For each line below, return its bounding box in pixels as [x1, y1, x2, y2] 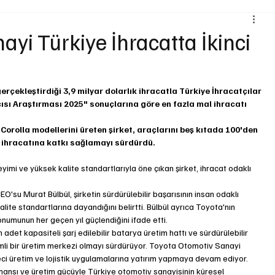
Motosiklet [48, 68, 93, 80]
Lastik [237, 68, 263, 80]
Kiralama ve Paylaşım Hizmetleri [120, 18, 253, 31]
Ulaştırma [117, 68, 158, 80]
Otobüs [182, 68, 213, 80]
